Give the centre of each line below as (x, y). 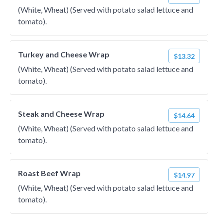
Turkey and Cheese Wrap (64, 54)
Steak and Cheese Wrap (61, 114)
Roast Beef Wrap (49, 173)
